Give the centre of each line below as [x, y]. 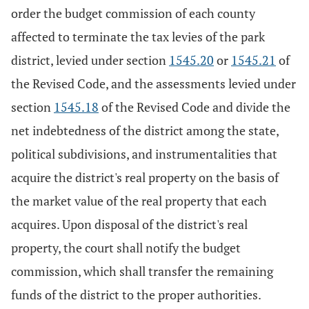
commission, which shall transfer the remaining [142, 271]
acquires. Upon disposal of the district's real [129, 224]
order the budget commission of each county [133, 13]
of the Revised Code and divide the [195, 107]
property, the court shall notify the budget [126, 248]
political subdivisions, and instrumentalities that [144, 154]
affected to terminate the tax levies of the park [138, 37]
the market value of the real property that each [139, 201]
